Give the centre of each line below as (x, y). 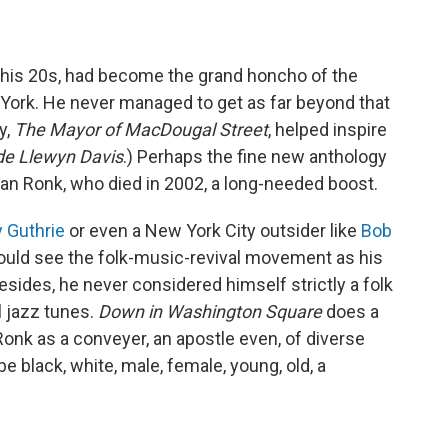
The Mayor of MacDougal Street (141, 129)
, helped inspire (327, 129)
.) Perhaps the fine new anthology (255, 156)
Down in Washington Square (210, 311)
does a (350, 311)
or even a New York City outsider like (213, 230)
